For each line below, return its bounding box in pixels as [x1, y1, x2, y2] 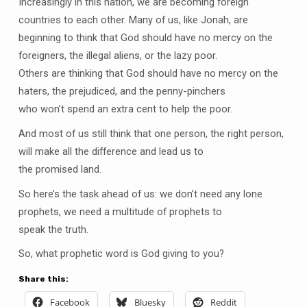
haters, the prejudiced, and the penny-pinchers [18, 85, 225, 98]
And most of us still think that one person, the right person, [18, 127, 284, 140]
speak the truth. [18, 223, 88, 236]
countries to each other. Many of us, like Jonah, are [18, 14, 248, 27]
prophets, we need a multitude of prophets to [18, 205, 222, 218]
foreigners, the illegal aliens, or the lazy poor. [18, 49, 217, 62]
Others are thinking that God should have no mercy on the [18, 67, 278, 80]
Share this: [18, 273, 69, 284]
